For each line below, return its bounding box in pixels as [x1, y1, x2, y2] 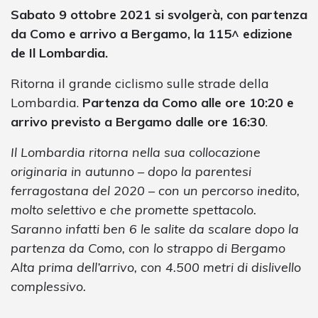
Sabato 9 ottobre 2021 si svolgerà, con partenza [11, 6, 307, 23]
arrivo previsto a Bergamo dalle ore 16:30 [11, 113, 265, 130]
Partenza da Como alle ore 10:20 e [82, 94, 294, 111]
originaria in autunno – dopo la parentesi [11, 163, 251, 180]
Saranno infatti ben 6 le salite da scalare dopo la [11, 220, 299, 237]
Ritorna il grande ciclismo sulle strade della [11, 75, 269, 92]
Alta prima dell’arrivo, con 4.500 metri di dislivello [11, 258, 301, 275]
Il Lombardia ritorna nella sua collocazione [11, 143, 261, 160]
